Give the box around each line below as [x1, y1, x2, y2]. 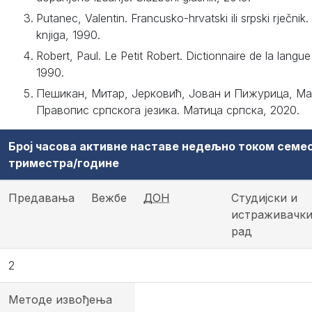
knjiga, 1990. [36, 28, 100, 42]
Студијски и [231, 191, 297, 205]
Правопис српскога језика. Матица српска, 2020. [36, 103, 299, 117]
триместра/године [8, 156, 119, 170]
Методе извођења [8, 292, 112, 306]
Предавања [8, 191, 75, 205]
